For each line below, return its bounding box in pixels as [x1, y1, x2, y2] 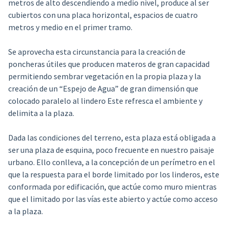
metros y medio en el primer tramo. [8, 22, 132, 33]
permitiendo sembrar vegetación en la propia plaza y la [8, 71, 201, 82]
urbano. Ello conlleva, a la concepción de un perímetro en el [8, 157, 215, 168]
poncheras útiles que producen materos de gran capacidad [8, 59, 210, 70]
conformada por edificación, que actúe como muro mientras [8, 181, 217, 192]
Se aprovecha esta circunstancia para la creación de [8, 47, 186, 57]
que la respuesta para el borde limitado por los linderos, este [8, 169, 219, 180]
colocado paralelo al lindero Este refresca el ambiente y [8, 96, 202, 106]
